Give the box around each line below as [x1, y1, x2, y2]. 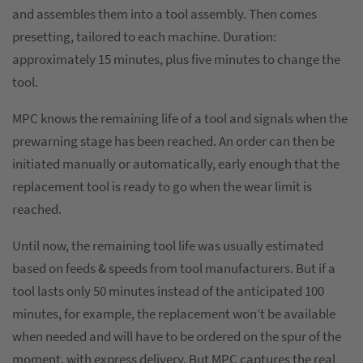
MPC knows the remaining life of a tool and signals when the [12, 109, 348, 128]
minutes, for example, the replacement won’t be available [12, 305, 335, 323]
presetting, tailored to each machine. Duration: [12, 28, 276, 46]
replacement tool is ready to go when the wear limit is [12, 177, 312, 196]
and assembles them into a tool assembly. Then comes [12, 5, 317, 23]
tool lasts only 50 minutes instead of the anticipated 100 [12, 282, 324, 301]
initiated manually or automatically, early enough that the [12, 155, 340, 173]
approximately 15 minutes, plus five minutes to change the [12, 50, 340, 69]
